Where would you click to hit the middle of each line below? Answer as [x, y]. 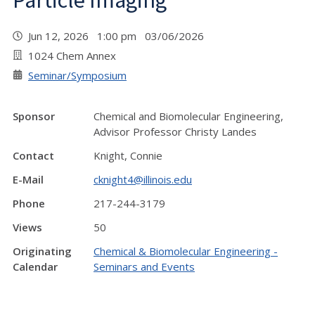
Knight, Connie [128, 155]
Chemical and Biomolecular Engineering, [188, 116]
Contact [33, 155]
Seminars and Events [144, 266]
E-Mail [28, 179]
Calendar [35, 266]
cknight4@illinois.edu [143, 179]
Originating [42, 251]
